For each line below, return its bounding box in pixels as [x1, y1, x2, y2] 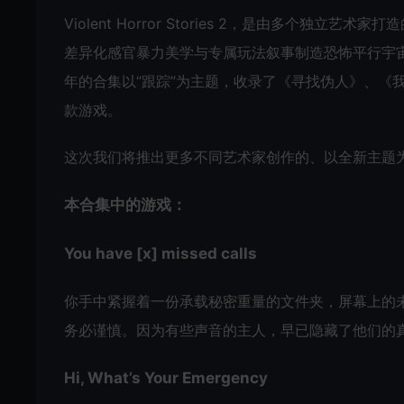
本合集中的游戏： [64, 196, 187, 215]
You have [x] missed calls [64, 244, 257, 263]
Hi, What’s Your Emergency [64, 369, 268, 388]
